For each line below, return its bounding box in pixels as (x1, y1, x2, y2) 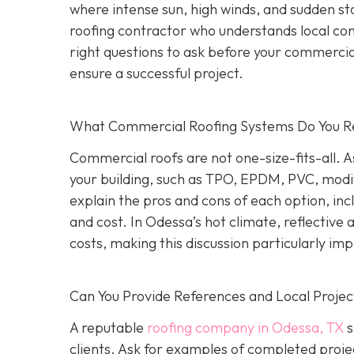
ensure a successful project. (70, 63, 243, 82)
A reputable (70, 318, 147, 337)
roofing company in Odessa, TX (147, 318, 344, 337)
